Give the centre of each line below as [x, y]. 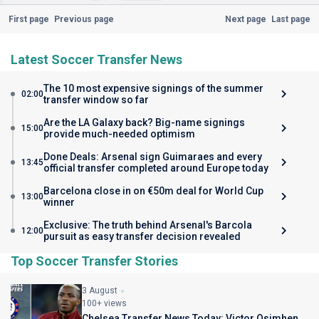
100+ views [104, 303]
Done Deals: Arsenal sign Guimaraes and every [153, 157]
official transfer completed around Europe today [156, 168]
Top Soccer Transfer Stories [94, 261]
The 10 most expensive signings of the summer [153, 88]
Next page [246, 19]
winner [59, 202]
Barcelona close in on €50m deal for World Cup [153, 191]
